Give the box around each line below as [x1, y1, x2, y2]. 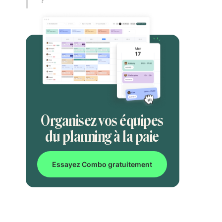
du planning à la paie [45, 127, 159, 146]
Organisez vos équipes [41, 111, 164, 130]
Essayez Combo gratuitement [52, 160, 152, 169]
